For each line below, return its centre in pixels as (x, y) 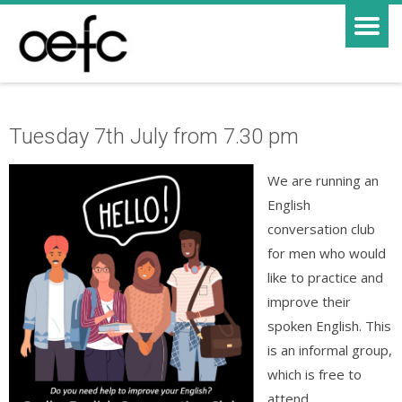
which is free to (315, 374)
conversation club (321, 229)
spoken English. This (329, 326)
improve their (309, 301)
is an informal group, (330, 350)
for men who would (327, 253)
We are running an (323, 180)
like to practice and (325, 277)
